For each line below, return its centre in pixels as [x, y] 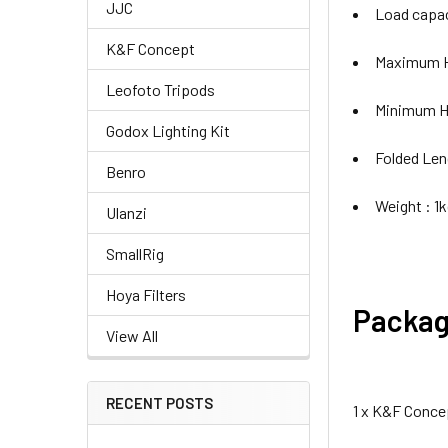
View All [132, 335]
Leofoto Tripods [160, 89]
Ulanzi [126, 212]
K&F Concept [150, 48]
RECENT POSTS [159, 403]
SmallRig [135, 253]
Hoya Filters [146, 294]
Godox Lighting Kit [168, 130]
